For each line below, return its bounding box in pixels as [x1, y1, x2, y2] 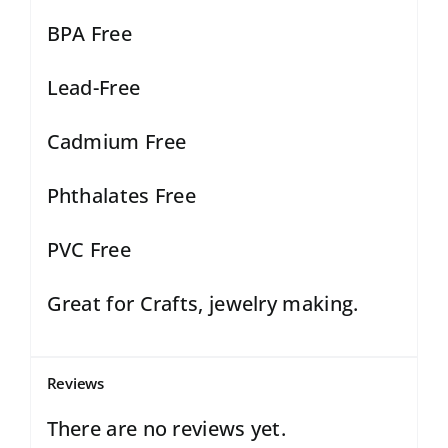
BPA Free [46, 19, 132, 47]
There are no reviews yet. [46, 414, 287, 442]
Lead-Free [46, 73, 141, 101]
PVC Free [46, 235, 131, 263]
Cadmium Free [46, 127, 187, 155]
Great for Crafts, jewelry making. [46, 289, 359, 317]
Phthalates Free [46, 181, 197, 209]
